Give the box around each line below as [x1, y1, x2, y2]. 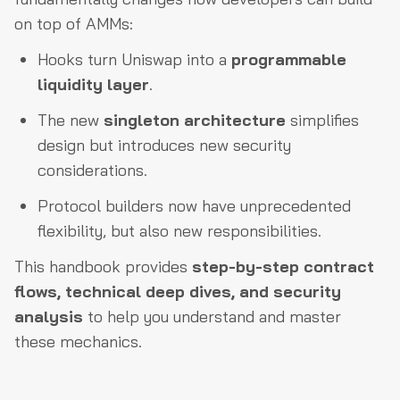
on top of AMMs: [14, 12, 133, 34]
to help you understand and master [83, 305, 341, 327]
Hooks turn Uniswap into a [37, 48, 231, 70]
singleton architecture [104, 109, 286, 130]
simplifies [286, 109, 359, 130]
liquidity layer [37, 73, 149, 95]
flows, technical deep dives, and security [14, 280, 341, 302]
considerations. [37, 159, 147, 180]
